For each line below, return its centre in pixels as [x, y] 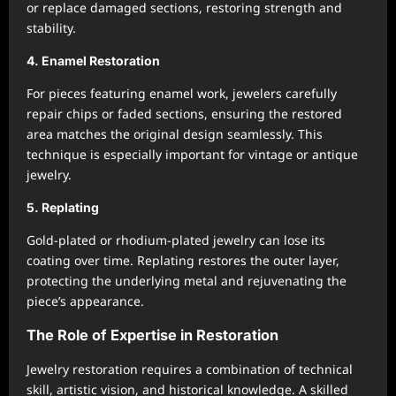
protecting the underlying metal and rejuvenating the [187, 281]
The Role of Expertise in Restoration [152, 335]
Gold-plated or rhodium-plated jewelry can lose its [176, 240]
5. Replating [63, 207]
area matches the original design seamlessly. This [175, 134]
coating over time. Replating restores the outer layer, [183, 260]
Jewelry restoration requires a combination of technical [190, 369]
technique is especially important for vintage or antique [192, 154]
